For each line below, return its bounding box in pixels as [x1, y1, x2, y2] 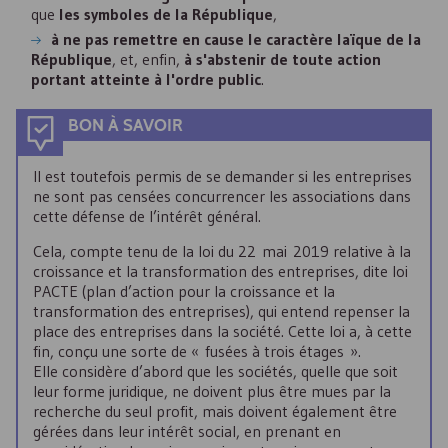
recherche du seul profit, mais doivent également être [33, 401, 397, 421]
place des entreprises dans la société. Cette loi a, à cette [33, 321, 412, 341]
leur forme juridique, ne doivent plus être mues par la [33, 381, 391, 401]
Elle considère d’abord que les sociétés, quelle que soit [33, 361, 398, 381]
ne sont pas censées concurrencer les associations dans [33, 186, 411, 206]
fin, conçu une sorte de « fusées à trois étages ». [33, 341, 361, 361]
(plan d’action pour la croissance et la [78, 281, 335, 301]
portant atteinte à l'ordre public [31, 69, 261, 89]
